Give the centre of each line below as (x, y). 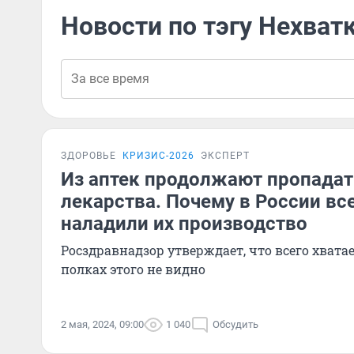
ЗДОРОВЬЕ (88, 156)
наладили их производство (184, 224)
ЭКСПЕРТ (225, 156)
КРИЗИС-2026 (158, 156)
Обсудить (235, 324)
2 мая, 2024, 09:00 (102, 324)
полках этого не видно (133, 269)
